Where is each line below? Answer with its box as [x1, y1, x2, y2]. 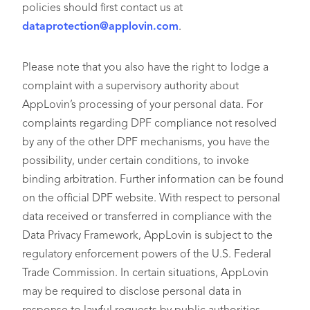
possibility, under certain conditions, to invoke [22, 156, 249, 167]
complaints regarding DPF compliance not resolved [22, 118, 277, 129]
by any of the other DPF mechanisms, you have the [22, 137, 270, 148]
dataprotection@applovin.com [22, 21, 179, 33]
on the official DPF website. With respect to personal [22, 193, 280, 204]
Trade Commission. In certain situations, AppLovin [22, 268, 268, 279]
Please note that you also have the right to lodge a [22, 62, 268, 73]
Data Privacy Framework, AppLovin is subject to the [22, 230, 273, 241]
